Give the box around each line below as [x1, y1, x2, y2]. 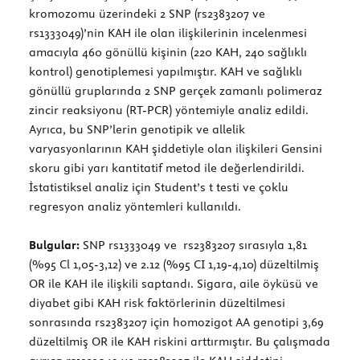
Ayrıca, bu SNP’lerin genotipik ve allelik [29, 121, 245, 137]
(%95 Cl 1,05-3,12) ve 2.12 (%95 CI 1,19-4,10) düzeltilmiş [29, 256, 319, 272]
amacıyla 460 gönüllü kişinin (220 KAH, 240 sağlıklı [29, 44, 307, 59]
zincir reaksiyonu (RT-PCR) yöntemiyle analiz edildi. [29, 102, 309, 117]
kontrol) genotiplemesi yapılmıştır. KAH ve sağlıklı [29, 63, 302, 79]
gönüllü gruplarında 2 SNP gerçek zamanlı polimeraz [29, 83, 322, 98]
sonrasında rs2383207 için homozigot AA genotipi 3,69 [29, 314, 324, 329]
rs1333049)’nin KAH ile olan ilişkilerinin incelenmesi [29, 25, 307, 40]
